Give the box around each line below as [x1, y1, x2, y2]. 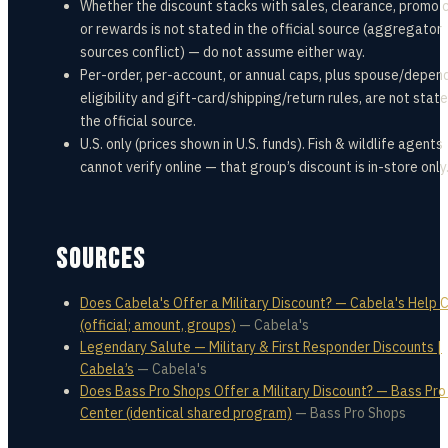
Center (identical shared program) [80, 404, 292, 422]
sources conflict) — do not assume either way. [80, 43, 365, 61]
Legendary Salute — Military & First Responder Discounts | [80, 338, 442, 356]
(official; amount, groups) [80, 316, 236, 334]
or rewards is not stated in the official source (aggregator [80, 20, 442, 38]
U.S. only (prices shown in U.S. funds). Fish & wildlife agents [80, 135, 443, 153]
